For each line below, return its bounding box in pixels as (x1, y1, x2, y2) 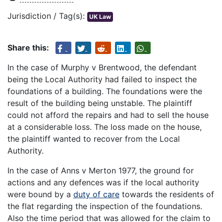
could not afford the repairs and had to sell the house (7, 110, 209, 120)
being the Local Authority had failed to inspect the (7, 74, 197, 85)
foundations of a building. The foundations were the (7, 86, 202, 97)
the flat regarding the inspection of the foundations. (7, 201, 202, 212)
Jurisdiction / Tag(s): (7, 11, 87, 21)
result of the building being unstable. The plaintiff (7, 98, 192, 109)
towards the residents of (119, 189, 214, 200)
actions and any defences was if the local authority (7, 177, 199, 188)
